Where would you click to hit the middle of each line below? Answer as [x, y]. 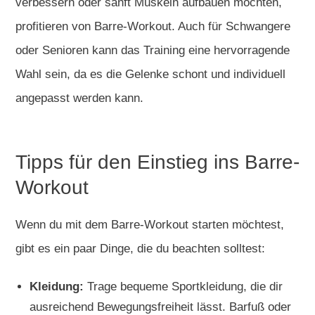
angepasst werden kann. [79, 98]
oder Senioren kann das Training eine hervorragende [153, 50]
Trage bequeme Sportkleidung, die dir [183, 286]
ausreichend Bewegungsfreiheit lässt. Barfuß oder [160, 307]
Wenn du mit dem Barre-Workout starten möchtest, [150, 224]
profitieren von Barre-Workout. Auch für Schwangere [153, 26]
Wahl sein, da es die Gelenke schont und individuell [150, 74]
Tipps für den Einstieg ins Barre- [157, 162]
